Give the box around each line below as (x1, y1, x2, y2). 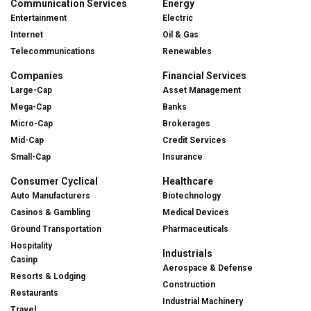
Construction (162, 280, 215, 290)
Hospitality (10, 241, 52, 251)
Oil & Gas (162, 30, 199, 40)
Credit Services (162, 135, 226, 146)
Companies (10, 70, 63, 82)
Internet (10, 30, 43, 40)
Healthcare (162, 176, 213, 187)
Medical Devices (162, 208, 229, 218)
